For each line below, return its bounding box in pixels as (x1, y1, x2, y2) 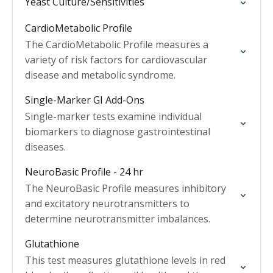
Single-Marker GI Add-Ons (25, 93, 144, 107)
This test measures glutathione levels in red (25, 253, 225, 267)
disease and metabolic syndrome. (25, 68, 175, 82)
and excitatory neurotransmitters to (25, 197, 190, 210)
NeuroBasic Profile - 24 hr (25, 165, 143, 179)
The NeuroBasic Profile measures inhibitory (25, 182, 226, 195)
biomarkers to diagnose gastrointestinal (25, 125, 210, 138)
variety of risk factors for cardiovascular (25, 53, 207, 66)
